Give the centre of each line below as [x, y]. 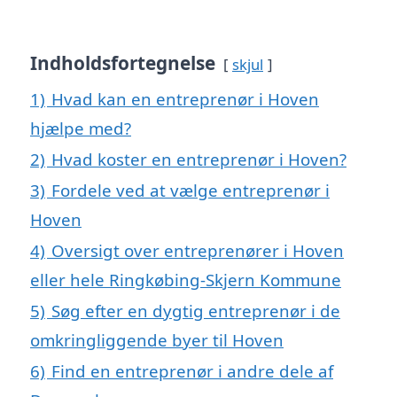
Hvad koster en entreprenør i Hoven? [199, 159]
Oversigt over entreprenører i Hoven [198, 250]
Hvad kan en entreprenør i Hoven [185, 98]
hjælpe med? [81, 128]
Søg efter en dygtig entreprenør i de [196, 310]
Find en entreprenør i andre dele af [192, 370]
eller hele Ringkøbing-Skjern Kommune [186, 279]
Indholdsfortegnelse [123, 62]
